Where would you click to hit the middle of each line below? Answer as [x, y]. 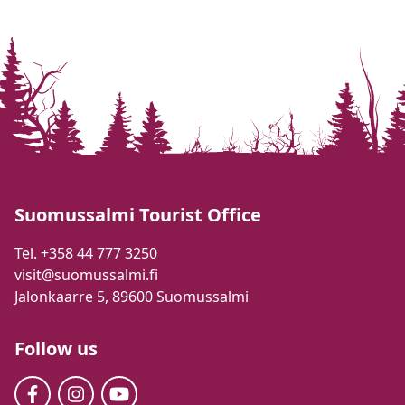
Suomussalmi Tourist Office [138, 215]
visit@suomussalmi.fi [86, 275]
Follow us [56, 348]
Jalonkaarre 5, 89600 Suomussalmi [132, 297]
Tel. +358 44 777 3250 [86, 253]
